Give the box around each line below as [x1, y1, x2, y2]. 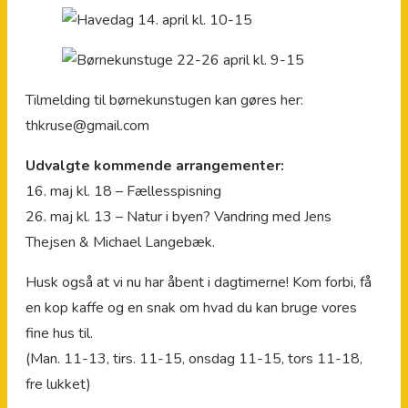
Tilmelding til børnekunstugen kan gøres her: [25, 89, 303, 110]
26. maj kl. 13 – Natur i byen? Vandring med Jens [25, 206, 331, 227]
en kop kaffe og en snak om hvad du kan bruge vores [25, 297, 357, 318]
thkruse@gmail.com [25, 115, 149, 136]
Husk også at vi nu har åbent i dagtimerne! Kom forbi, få [25, 271, 372, 292]
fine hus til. [25, 322, 93, 343]
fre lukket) [25, 373, 91, 394]
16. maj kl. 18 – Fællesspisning [25, 180, 221, 201]
